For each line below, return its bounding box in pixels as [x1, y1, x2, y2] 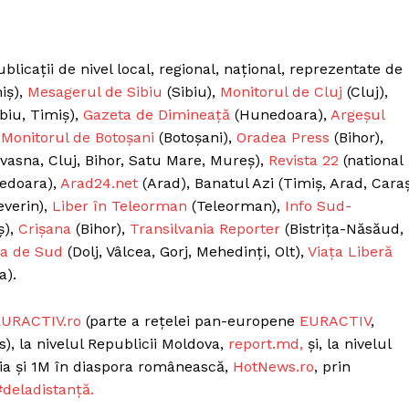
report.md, [228, 334, 303, 352]
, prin [314, 357, 351, 375]
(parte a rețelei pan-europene [81, 311, 299, 330]
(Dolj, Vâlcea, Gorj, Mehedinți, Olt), [63, 242, 308, 260]
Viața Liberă [308, 242, 393, 260]
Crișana [18, 219, 71, 237]
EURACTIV [299, 311, 371, 330]
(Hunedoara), [230, 105, 330, 123]
